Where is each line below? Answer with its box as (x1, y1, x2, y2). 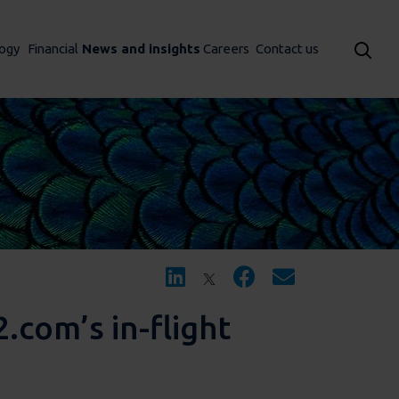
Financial (27, 41, 78, 56)
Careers (202, 41, 249, 56)
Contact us (256, 41, 319, 56)
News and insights (82, 41, 200, 56)
